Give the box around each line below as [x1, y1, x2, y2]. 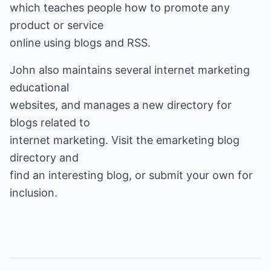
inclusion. [10, 186, 57, 199]
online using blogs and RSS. [10, 36, 151, 49]
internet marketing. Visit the [10, 134, 156, 146]
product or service [10, 19, 103, 31]
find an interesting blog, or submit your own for [10, 169, 253, 181]
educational [10, 81, 69, 94]
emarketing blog [156, 134, 240, 146]
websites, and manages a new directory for [10, 99, 232, 111]
